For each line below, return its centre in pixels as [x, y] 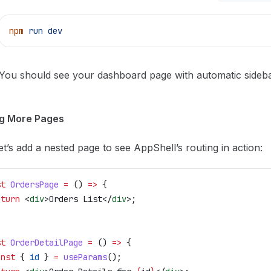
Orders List [76, 199]
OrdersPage [32, 184]
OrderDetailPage [44, 243]
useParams [83, 257]
